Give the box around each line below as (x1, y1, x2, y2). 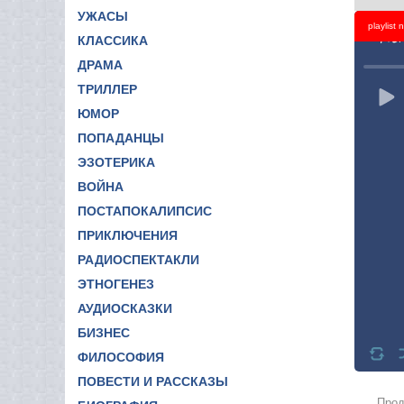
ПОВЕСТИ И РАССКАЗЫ (78, 373, 228, 389)
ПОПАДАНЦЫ (78, 130, 164, 145)
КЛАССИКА (78, 32, 148, 48)
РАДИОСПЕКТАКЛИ (78, 252, 199, 267)
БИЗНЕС (78, 325, 130, 340)
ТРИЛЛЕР (78, 81, 137, 96)
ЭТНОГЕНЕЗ (78, 276, 154, 291)
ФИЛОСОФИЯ (78, 349, 164, 364)
